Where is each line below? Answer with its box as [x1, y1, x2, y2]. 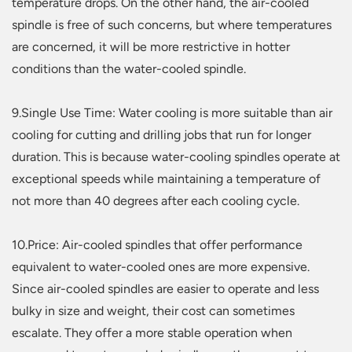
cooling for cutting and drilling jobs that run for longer [12, 127, 311, 143]
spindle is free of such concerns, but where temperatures [12, 17, 332, 33]
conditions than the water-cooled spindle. [12, 61, 246, 77]
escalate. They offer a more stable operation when [12, 325, 292, 341]
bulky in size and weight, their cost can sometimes [12, 303, 295, 319]
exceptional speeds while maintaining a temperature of [12, 171, 321, 187]
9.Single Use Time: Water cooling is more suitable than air [12, 105, 332, 121]
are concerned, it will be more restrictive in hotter [12, 39, 290, 55]
